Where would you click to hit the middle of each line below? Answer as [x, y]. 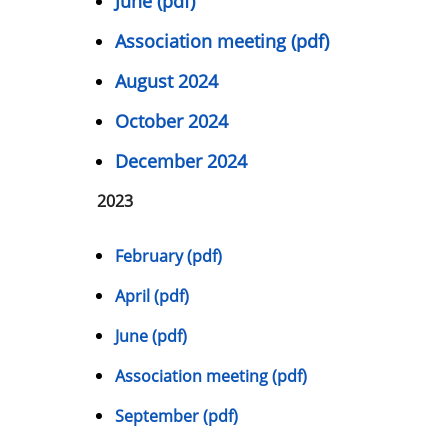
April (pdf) [152, 296]
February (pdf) [168, 256]
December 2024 [181, 161]
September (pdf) [176, 416]
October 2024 [171, 121]
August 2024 [166, 81]
